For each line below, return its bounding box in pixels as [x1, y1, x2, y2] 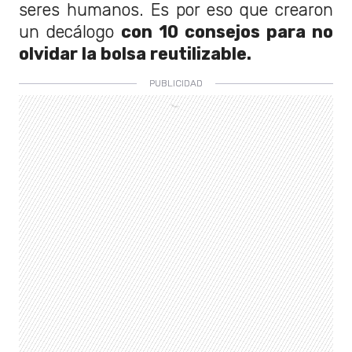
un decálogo [19, 22, 122, 42]
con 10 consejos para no [121, 22, 334, 42]
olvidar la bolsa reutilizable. [19, 44, 251, 64]
